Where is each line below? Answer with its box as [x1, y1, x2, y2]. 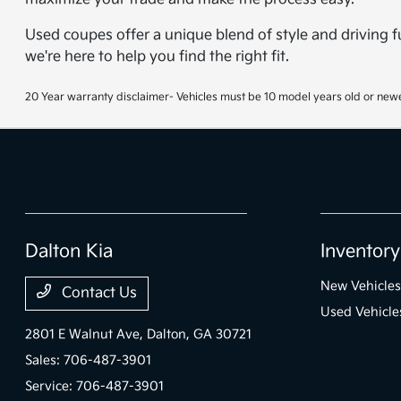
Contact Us [58, 285, 138, 302]
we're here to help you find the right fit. [25, 48, 290, 65]
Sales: [25, 353, 64, 368]
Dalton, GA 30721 [147, 327, 252, 342]
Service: [25, 379, 77, 394]
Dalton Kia [25, 241, 114, 262]
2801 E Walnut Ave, [25, 327, 148, 342]
